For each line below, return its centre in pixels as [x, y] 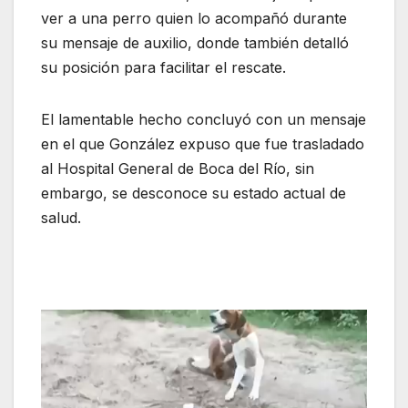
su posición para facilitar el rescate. [163, 68]
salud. [61, 218]
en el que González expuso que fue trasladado [203, 144]
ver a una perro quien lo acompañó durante [194, 19]
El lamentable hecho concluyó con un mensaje [204, 120]
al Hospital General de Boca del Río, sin [178, 169]
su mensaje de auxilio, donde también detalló [195, 43]
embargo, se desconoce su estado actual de [194, 194]
